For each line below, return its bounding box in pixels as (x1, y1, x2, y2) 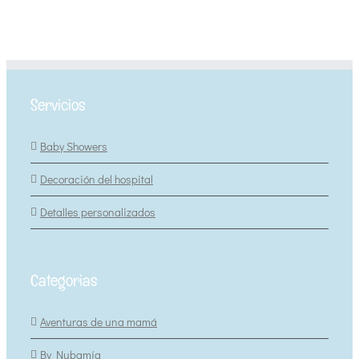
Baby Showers (40, 138, 107, 154)
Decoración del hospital (40, 171, 153, 187)
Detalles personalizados (40, 204, 155, 220)
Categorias (30, 269, 98, 291)
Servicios (30, 94, 86, 115)
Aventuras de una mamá (40, 313, 157, 329)
